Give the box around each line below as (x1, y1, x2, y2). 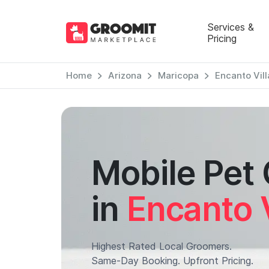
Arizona (107, 70, 142, 81)
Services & (207, 20, 254, 33)
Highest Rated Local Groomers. (91, 240, 232, 252)
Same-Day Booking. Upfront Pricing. (91, 255, 253, 267)
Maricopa (157, 70, 199, 81)
